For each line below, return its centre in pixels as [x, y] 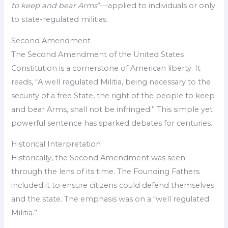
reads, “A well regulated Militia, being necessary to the [111, 82]
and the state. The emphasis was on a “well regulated [110, 199]
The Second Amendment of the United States [98, 54]
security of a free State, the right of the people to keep [113, 95]
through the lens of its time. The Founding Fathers [106, 172]
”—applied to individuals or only [156, 6]
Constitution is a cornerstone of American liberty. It [106, 68]
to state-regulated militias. [60, 20]
